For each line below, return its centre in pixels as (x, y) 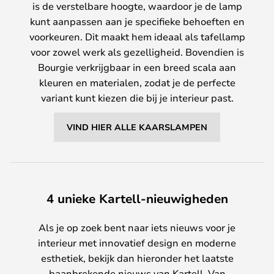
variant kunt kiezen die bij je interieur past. (137, 98)
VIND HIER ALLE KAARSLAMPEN (137, 127)
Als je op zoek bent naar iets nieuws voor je (137, 228)
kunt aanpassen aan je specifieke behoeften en (137, 21)
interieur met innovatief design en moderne (137, 243)
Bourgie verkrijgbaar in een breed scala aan (137, 67)
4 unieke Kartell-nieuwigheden (137, 199)
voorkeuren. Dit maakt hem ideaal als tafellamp (137, 37)
